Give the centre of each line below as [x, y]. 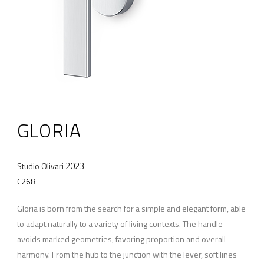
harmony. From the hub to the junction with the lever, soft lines [127, 254]
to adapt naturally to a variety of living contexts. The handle [120, 223]
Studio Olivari [40, 166]
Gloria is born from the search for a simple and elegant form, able [131, 208]
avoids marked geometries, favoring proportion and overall [121, 239]
